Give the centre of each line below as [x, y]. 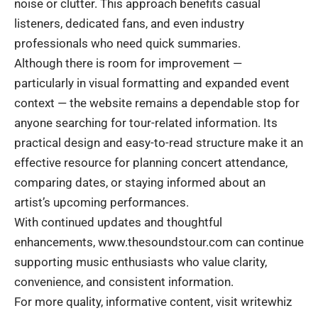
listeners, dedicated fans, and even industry [129, 24]
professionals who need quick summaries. [127, 44]
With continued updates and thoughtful [118, 223]
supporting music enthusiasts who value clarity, [141, 262]
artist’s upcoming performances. [102, 203]
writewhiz [266, 302]
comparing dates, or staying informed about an [140, 183]
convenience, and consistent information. [124, 282]
